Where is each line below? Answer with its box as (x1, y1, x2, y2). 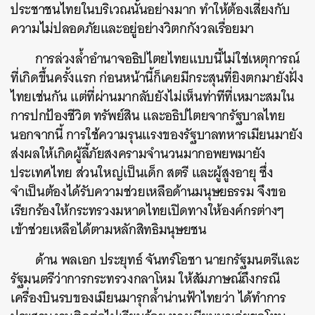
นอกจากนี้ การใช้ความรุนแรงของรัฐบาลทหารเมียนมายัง (11, 123, 303, 146)
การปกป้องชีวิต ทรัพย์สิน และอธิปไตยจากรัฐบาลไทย (11, 104, 285, 127)
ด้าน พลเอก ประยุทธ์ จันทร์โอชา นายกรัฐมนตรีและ (35, 248, 300, 271)
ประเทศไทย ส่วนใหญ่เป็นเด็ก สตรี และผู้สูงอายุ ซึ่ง (11, 161, 274, 184)
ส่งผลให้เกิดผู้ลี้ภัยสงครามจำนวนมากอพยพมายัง (11, 142, 266, 165)
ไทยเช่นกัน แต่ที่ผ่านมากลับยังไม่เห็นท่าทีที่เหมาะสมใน (11, 85, 295, 108)
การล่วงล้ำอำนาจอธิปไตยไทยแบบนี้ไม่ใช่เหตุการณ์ (35, 47, 300, 70)
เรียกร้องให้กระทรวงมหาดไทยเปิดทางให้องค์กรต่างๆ (11, 199, 284, 222)
